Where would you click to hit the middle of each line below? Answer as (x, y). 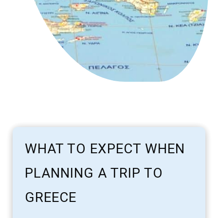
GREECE (51, 197)
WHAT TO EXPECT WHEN (105, 148)
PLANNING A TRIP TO (94, 173)
